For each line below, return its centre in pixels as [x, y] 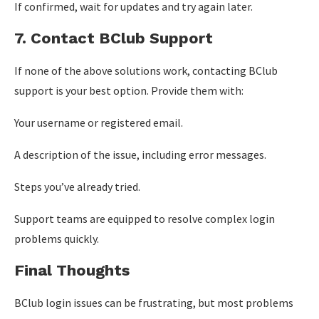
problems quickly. [57, 239]
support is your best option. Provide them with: [129, 90]
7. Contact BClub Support [114, 38]
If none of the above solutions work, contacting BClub [146, 70]
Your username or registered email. [99, 122]
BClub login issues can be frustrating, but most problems [154, 303]
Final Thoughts [72, 270]
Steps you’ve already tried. [77, 187]
